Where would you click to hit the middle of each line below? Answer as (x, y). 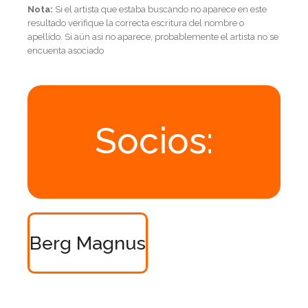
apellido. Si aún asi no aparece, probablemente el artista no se (153, 36)
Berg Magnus (88, 243)
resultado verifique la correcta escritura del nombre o (136, 23)
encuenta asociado (66, 50)
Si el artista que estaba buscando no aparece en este (160, 9)
